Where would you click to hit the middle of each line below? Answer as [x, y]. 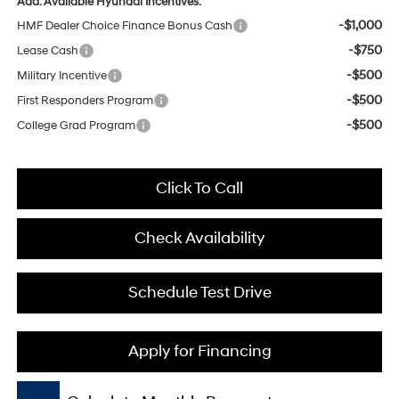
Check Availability [199, 239]
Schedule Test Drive [199, 293]
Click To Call [199, 189]
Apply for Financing [199, 352]
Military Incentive [61, 76]
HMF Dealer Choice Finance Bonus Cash [124, 26]
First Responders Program [85, 101]
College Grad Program [76, 126]
